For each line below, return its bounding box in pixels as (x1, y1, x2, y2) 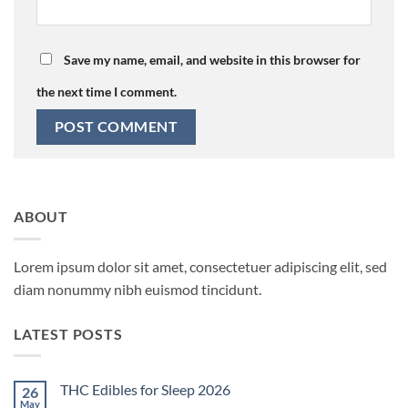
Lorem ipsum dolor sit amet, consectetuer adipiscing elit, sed (14, 257, 387, 275)
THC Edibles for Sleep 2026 (60, 381, 230, 399)
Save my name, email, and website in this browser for (64, 51, 361, 67)
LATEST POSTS (14, 324, 123, 342)
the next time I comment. (36, 83, 177, 99)
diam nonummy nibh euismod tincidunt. (14, 280, 261, 298)
